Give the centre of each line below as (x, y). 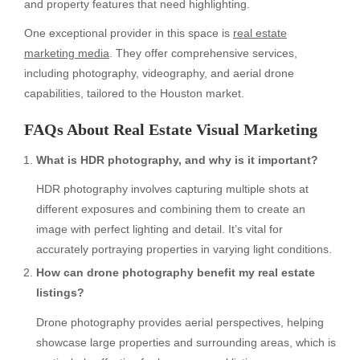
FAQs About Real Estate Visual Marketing (171, 129)
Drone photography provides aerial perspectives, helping (180, 322)
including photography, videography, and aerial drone (159, 73)
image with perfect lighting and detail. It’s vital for (160, 229)
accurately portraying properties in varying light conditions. (184, 250)
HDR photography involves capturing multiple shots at (172, 189)
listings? (60, 293)
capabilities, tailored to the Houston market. (134, 93)
